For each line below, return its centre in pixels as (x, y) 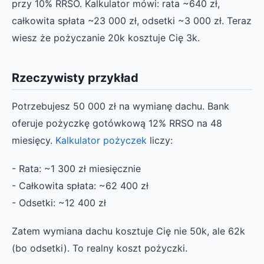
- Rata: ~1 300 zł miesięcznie (76, 168)
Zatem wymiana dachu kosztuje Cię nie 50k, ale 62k (128, 231)
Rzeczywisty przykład (75, 77)
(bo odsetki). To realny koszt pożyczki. (100, 248)
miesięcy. (34, 140)
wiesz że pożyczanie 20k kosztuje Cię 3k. (106, 37)
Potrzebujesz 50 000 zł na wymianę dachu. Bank (121, 106)
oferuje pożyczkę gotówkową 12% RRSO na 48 (117, 123)
